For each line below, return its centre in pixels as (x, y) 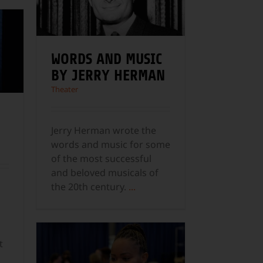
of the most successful (101, 159)
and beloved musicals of (105, 173)
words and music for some (111, 145)
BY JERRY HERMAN (108, 75)
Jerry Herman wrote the (104, 131)
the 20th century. (90, 187)
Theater (65, 90)
